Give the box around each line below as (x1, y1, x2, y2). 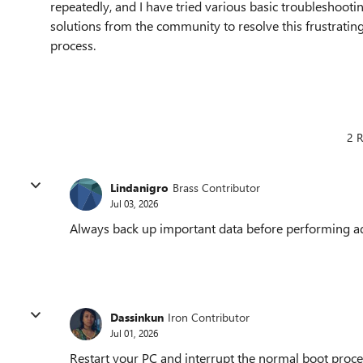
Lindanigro (110, 179, 169, 195)
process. (50, 36, 96, 53)
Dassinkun (110, 309, 164, 325)
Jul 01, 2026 (110, 326, 158, 340)
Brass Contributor (173, 179, 260, 195)
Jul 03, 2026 (110, 196, 158, 210)
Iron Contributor (168, 309, 250, 325)
